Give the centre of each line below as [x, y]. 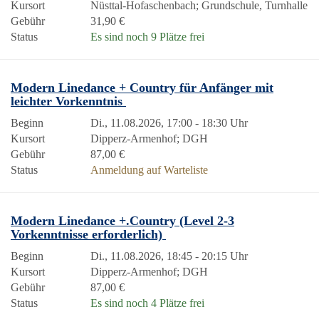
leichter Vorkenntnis [68, 101]
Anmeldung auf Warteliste [149, 170]
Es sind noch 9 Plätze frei [147, 37]
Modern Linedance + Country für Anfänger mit [142, 88]
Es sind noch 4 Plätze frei [147, 303]
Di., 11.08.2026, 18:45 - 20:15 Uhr [169, 256]
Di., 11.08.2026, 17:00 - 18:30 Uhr [169, 123]
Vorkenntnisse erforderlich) [88, 234]
